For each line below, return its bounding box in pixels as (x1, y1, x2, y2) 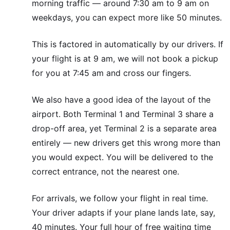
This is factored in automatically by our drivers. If (32, 39, 223, 50)
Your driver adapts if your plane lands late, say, (32, 207, 215, 218)
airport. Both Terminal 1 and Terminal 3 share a (32, 109, 214, 120)
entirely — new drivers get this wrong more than (32, 138, 220, 148)
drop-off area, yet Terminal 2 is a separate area (32, 123, 217, 134)
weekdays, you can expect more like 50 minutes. (32, 12, 222, 23)
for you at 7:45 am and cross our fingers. (32, 68, 191, 79)
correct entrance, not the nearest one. (32, 166, 179, 177)
